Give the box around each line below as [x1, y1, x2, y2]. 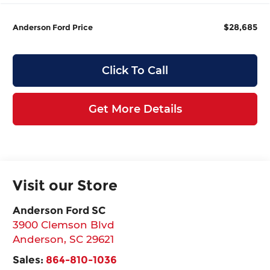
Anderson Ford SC [13, 203, 106, 216]
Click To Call [102, 63, 168, 77]
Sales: [13, 253, 46, 266]
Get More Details [88, 102, 182, 116]
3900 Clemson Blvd [13, 218, 115, 231]
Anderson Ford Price [13, 22, 93, 32]
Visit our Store [13, 176, 118, 194]
